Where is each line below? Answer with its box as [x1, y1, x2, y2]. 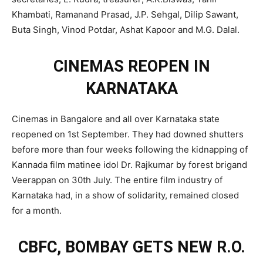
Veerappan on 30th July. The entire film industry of [12, 174, 222, 186]
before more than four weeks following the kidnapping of [12, 143, 248, 155]
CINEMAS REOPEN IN [53, 56, 210, 76]
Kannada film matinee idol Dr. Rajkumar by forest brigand [12, 159, 247, 170]
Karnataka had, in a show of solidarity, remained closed [12, 189, 239, 201]
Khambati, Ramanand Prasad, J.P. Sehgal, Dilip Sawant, [12, 8, 238, 20]
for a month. [12, 204, 62, 216]
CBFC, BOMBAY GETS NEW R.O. [18, 237, 245, 257]
